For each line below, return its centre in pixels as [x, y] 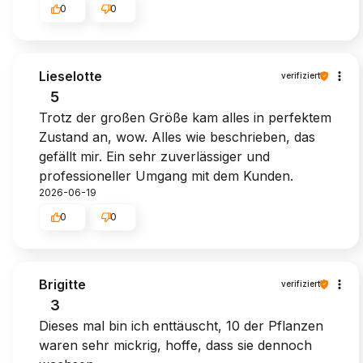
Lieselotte [70, 76]
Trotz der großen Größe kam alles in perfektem [185, 117]
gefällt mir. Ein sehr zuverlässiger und [154, 156]
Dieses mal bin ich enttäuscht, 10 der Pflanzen [181, 325]
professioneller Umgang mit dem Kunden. [166, 175]
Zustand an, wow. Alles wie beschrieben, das [177, 137]
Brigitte [62, 284]
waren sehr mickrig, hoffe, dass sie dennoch [175, 345]
